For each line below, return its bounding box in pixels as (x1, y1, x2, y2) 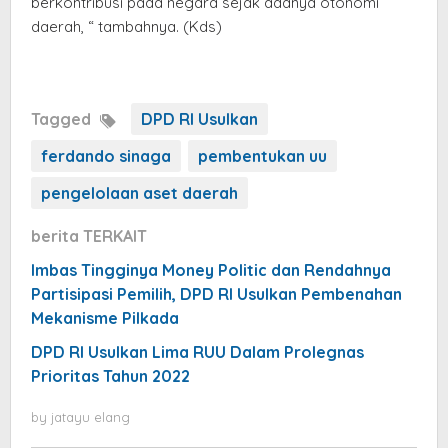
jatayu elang (51, 409, 130, 426)
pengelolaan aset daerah (41, 183, 238, 204)
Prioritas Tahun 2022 (31, 366, 190, 387)
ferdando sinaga (41, 146, 171, 167)
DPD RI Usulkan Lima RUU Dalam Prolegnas (31, 342, 364, 363)
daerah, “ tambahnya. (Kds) (31, 17, 222, 37)
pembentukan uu (198, 146, 327, 167)
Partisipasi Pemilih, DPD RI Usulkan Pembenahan (31, 284, 402, 305)
